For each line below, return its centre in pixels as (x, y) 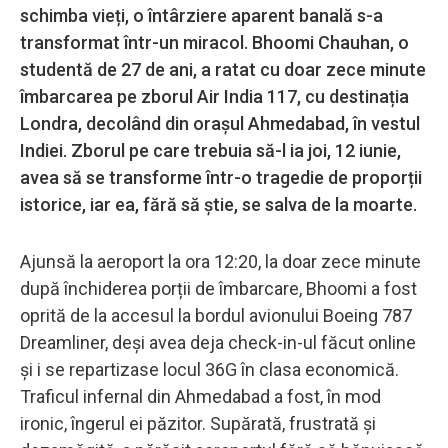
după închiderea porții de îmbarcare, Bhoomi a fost (218, 288)
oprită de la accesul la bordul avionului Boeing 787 (216, 315)
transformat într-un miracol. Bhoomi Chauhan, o (214, 42)
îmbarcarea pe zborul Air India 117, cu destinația (214, 96)
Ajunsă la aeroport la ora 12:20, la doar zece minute (220, 261)
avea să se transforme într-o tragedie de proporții (221, 177)
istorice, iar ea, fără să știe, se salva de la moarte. (218, 204)
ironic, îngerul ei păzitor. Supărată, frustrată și (198, 423)
